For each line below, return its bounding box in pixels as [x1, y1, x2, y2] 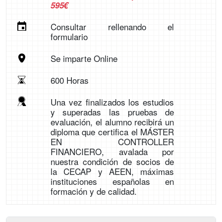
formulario [50, 30, 88, 43]
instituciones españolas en [50, 175, 174, 187]
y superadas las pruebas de [50, 106, 174, 118]
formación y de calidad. [50, 185, 137, 197]
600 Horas [50, 74, 89, 86]
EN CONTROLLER [50, 135, 174, 148]
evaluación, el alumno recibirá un [50, 115, 174, 128]
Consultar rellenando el [50, 20, 174, 33]
